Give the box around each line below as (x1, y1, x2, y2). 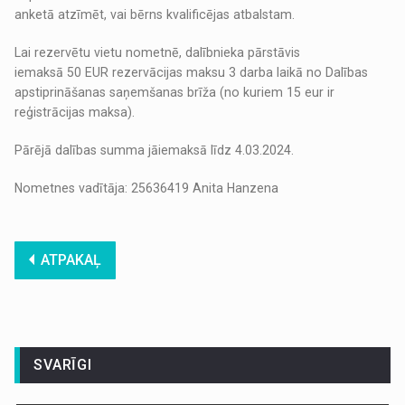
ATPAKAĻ (41, 251, 102, 269)
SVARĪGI (33, 356, 92, 374)
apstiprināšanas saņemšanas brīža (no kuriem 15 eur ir (14, 85, 335, 100)
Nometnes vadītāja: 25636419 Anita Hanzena (14, 181, 279, 196)
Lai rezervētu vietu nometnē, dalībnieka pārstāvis (14, 45, 301, 61)
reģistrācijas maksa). (14, 105, 139, 120)
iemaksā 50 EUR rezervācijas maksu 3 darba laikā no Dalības (14, 65, 369, 80)
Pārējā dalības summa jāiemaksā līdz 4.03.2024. (14, 143, 295, 158)
